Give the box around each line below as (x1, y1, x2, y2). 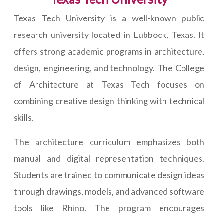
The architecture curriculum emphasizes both (14, 136, 204, 147)
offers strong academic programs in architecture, (14, 46, 204, 57)
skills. (14, 112, 34, 123)
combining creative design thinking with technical (14, 95, 204, 107)
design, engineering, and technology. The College (14, 62, 204, 73)
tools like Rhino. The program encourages (14, 202, 204, 214)
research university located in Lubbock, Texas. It (14, 29, 204, 40)
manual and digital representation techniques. (14, 153, 204, 164)
